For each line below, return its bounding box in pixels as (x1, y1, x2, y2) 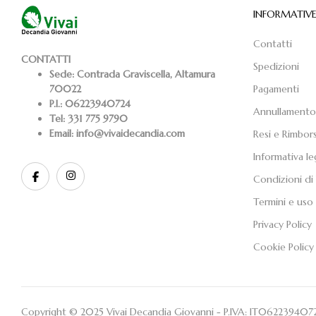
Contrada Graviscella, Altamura (74, 68, 215, 81)
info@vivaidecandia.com (73, 127, 185, 140)
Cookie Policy (253, 240, 314, 253)
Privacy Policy (253, 217, 312, 231)
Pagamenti (253, 82, 299, 95)
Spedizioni (253, 59, 299, 73)
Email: (49, 127, 73, 140)
